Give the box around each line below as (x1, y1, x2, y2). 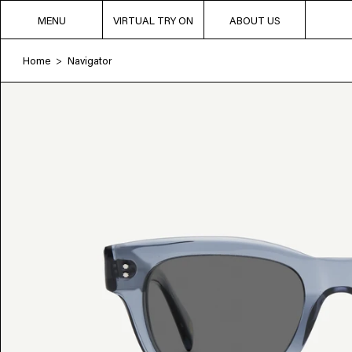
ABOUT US (229, 13, 280, 27)
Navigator (68, 53, 112, 67)
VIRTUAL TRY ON (113, 13, 193, 27)
